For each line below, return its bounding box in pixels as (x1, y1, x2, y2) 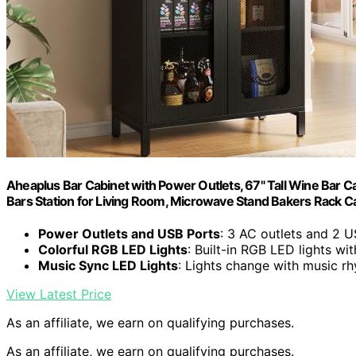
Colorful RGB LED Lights (38, 242, 188, 258)
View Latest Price (6, 286, 111, 303)
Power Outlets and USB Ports (38, 226, 220, 242)
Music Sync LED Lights (38, 257, 178, 274)
